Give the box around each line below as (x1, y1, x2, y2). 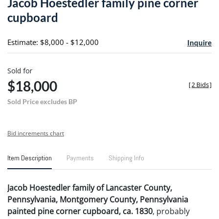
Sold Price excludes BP (7, 97, 77, 106)
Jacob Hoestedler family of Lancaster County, (7, 182, 172, 193)
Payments (66, 153, 94, 162)
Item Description (7, 153, 52, 162)
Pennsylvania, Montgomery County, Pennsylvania (7, 194, 188, 205)
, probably (153, 205, 190, 217)
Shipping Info (109, 153, 144, 162)
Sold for (7, 66, 32, 75)
